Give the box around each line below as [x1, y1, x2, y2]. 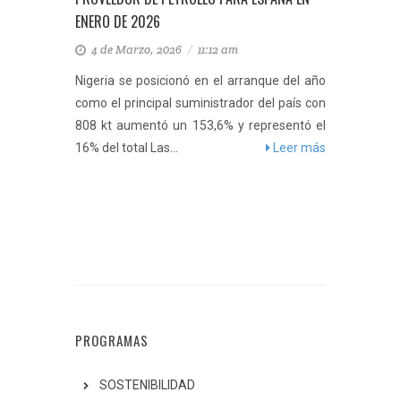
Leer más [270, 141, 326, 155]
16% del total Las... [75, 141, 178, 155]
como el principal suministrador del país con [75, 96, 326, 110]
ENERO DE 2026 [75, 11, 160, 32]
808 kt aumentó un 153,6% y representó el [75, 118, 326, 132]
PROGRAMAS [75, 330, 149, 350]
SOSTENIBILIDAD [99, 378, 195, 392]
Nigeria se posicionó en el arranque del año [75, 73, 326, 88]
